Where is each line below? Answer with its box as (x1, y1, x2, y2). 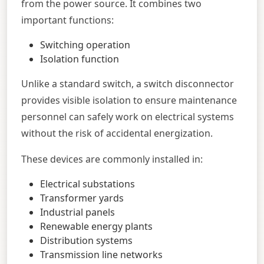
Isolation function (40, 52, 119, 65)
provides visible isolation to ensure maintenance (21, 93, 237, 107)
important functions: (21, 13, 114, 27)
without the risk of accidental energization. (21, 126, 213, 140)
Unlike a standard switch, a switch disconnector (21, 77, 234, 90)
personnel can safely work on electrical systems (21, 110, 234, 123)
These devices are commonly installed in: (21, 152, 203, 166)
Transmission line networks (40, 247, 163, 261)
